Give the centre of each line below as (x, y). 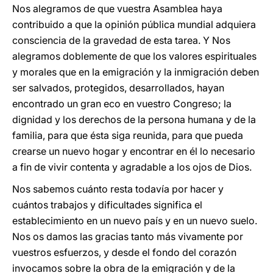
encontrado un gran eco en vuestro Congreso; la (122, 104)
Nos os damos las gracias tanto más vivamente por (128, 236)
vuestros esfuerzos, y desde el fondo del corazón (124, 252)
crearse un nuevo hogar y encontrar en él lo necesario (134, 151)
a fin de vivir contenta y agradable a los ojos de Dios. (132, 167)
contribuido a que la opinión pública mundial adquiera (134, 24)
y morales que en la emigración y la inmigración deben (136, 72)
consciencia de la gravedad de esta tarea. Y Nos (121, 40)
